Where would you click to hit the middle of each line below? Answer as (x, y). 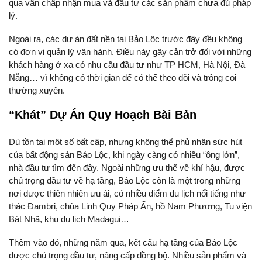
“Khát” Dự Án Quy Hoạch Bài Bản (103, 115)
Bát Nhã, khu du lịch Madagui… (69, 219)
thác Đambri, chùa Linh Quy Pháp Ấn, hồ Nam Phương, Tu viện (130, 206)
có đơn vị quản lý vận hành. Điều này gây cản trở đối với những (130, 52)
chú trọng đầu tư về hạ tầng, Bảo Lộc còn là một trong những (125, 181)
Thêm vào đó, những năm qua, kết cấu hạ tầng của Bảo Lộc (123, 243)
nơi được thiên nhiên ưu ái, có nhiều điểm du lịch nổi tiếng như (127, 194)
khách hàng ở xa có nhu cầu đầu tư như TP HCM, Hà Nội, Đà (127, 65)
